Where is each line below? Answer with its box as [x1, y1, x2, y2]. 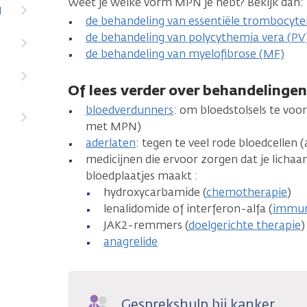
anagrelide [103, 234, 158, 249]
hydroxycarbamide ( [103, 184, 206, 199]
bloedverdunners [86, 102, 173, 117]
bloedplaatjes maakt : [86, 168, 198, 183]
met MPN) [86, 119, 141, 134]
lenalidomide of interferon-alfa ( [103, 201, 273, 216]
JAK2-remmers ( [103, 217, 188, 232]
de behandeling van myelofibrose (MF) [86, 46, 284, 61]
